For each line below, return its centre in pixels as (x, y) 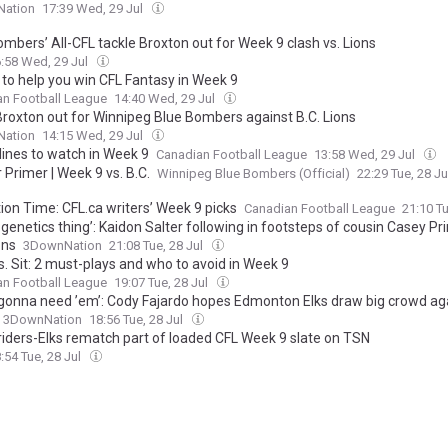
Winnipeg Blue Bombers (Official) (253, 174)
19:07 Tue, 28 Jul (162, 283)
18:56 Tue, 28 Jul (137, 320)
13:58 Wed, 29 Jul (366, 155)
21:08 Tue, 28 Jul (157, 246)
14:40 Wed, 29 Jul (166, 99)
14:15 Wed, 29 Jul (94, 136)
